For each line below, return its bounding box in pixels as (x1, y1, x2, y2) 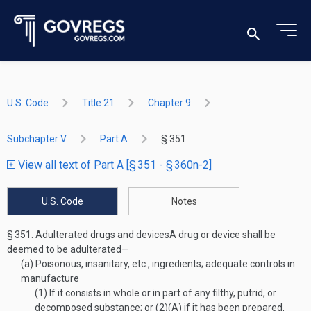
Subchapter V (7, 133, 67, 144)
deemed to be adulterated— (7, 244, 129, 255)
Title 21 (82, 97, 115, 108)
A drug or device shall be (169, 229, 276, 240)
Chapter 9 (148, 97, 191, 108)
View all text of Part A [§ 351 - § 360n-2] (15, 158, 212, 171)
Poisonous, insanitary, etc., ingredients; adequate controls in (33, 258, 295, 269)
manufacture (21, 273, 79, 284)
